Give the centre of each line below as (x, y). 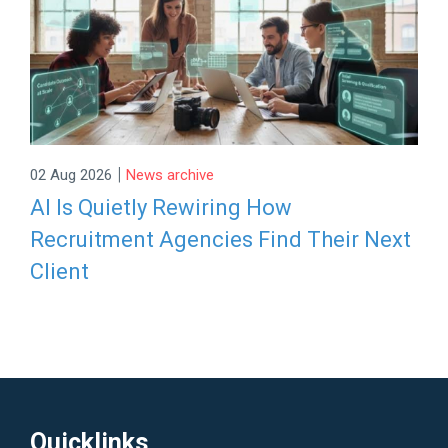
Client (60, 271)
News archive (170, 175)
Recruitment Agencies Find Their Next (221, 239)
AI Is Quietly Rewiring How (161, 207)
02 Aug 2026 (71, 175)
